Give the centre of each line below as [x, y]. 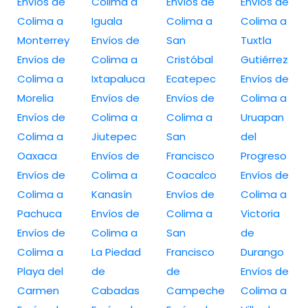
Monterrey [43, 40]
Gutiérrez [264, 59]
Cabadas [116, 290]
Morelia [35, 98]
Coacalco [191, 175]
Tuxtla [256, 40]
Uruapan [262, 117]
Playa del [40, 271]
